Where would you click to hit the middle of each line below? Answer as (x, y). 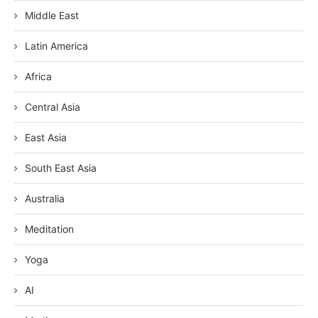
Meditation (49, 229)
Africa (38, 76)
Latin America (56, 45)
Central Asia (53, 106)
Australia (45, 198)
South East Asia (61, 168)
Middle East (52, 15)
